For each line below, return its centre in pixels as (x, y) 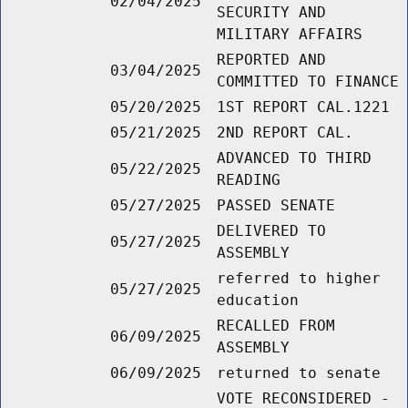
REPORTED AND (271, 60)
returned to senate (299, 373)
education (258, 301)
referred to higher (299, 279)
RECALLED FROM (276, 326)
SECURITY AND (271, 13)
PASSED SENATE (276, 206)
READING (249, 180)
